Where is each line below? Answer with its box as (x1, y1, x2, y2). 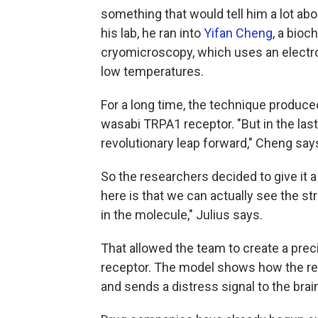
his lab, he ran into (101, 25, 204, 40)
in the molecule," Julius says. (101, 207, 263, 222)
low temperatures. (101, 63, 204, 79)
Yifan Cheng (204, 25, 273, 40)
